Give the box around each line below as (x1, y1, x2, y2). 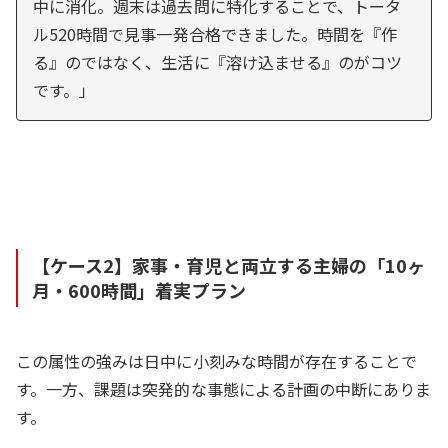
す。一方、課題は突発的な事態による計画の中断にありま (16, 376, 432, 401)
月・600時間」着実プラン (32, 276, 246, 303)
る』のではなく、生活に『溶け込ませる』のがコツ (33, 49, 403, 74)
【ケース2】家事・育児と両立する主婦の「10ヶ (32, 251, 426, 278)
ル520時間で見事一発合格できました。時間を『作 (33, 21, 398, 46)
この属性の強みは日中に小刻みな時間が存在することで (16, 348, 418, 373)
